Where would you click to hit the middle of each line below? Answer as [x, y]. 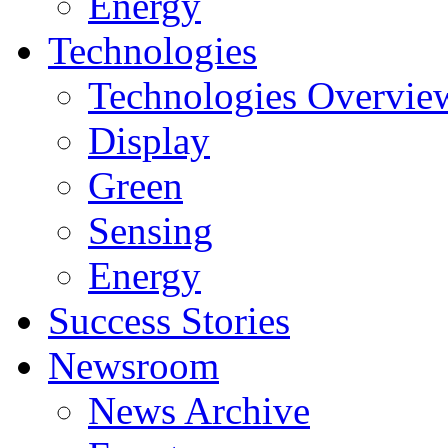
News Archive [199, 410]
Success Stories [169, 320]
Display [149, 140]
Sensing [150, 230]
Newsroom [133, 365]
